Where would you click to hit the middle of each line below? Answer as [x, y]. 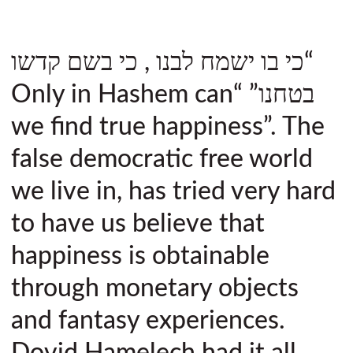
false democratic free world [162, 159]
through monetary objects [155, 288]
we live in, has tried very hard [173, 191]
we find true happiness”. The [168, 126]
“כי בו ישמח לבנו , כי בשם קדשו [162, 62]
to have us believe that [138, 223]
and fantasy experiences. [148, 320]
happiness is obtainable [140, 256]
